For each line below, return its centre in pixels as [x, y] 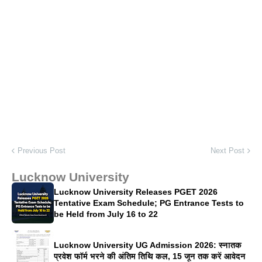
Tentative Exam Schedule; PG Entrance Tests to [149, 203]
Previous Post [42, 151]
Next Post [227, 151]
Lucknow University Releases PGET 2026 [136, 192]
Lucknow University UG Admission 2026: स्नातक [148, 245]
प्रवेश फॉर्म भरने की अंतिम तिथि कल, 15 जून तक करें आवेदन [150, 256]
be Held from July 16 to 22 [106, 214]
